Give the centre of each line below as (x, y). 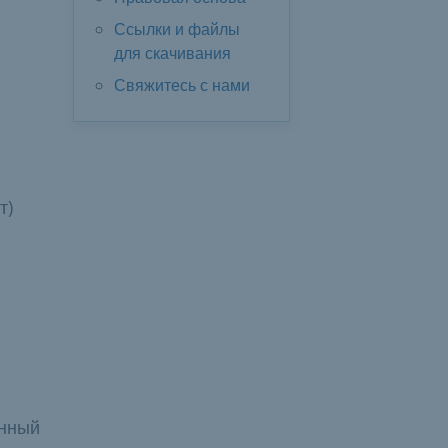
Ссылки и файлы (177, 29)
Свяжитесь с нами (182, 85)
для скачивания (172, 53)
